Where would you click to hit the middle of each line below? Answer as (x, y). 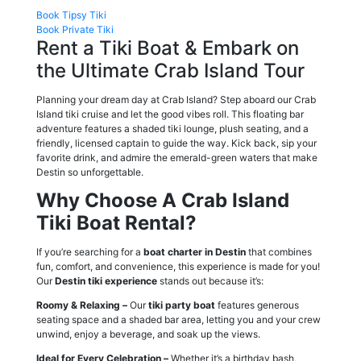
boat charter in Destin (195, 251)
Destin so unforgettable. (90, 172)
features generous (257, 305)
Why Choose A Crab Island (163, 200)
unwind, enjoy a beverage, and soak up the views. (148, 334)
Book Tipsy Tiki (71, 15)
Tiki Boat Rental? (116, 222)
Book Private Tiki (75, 29)
